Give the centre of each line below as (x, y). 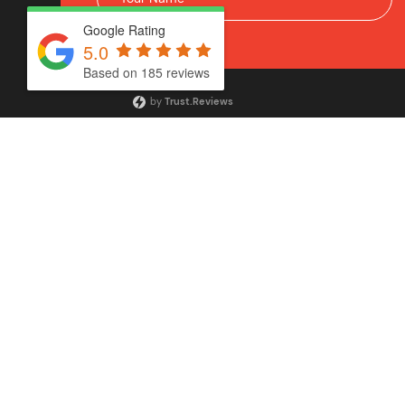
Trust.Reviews (199, 101)
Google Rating (124, 30)
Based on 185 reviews (146, 72)
